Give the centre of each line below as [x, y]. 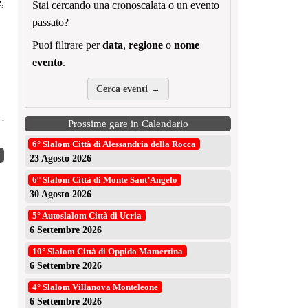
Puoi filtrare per [67, 45]
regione [146, 45]
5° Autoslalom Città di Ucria [87, 216]
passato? [51, 22]
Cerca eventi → [128, 89]
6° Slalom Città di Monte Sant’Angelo [105, 180]
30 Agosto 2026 [60, 195]
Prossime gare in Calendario [128, 124]
